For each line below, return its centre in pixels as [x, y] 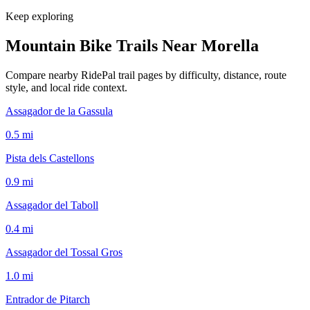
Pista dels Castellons [50, 158]
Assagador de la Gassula [59, 111]
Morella [230, 45]
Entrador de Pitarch [48, 299]
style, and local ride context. [66, 87]
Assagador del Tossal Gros [64, 252]
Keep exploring [39, 16]
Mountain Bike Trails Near [103, 45]
